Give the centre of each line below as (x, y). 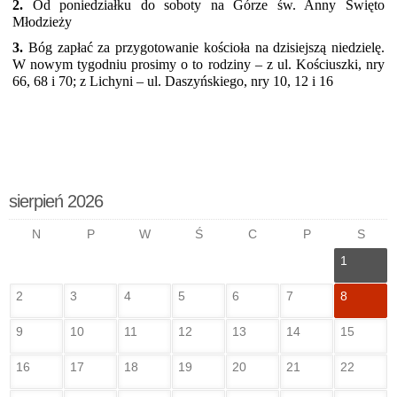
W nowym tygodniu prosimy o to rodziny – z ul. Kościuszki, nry (198, 64)
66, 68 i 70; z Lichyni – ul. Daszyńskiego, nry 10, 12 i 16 (173, 81)
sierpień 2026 (56, 201)
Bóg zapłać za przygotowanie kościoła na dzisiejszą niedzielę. (204, 47)
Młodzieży (42, 22)
